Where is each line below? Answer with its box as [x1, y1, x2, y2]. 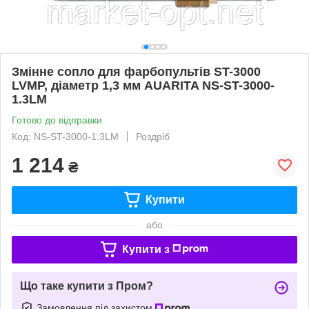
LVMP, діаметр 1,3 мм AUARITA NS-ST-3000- [12, 78, 275, 92]
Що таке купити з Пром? [20, 279, 153, 292]
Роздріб [136, 130, 170, 142]
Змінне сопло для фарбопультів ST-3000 [12, 64, 261, 79]
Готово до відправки [12, 114, 102, 126]
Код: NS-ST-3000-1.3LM [12, 130, 119, 142]
